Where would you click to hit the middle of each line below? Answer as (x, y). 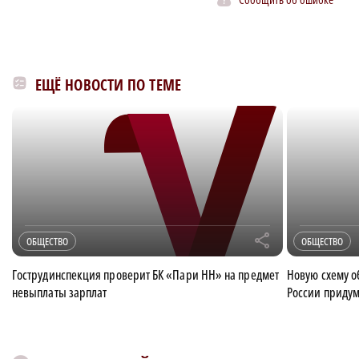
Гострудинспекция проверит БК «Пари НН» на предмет (145, 274)
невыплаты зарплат (60, 292)
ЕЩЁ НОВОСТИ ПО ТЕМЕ (108, 85)
